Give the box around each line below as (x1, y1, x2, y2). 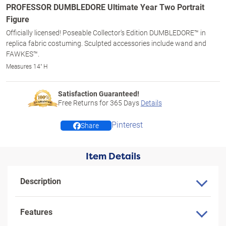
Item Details (85, 150, 141, 162)
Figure (6, 14, 29, 24)
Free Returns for (58, 98, 110, 107)
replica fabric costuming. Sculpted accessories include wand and (6, 38, 206, 48)
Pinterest (111, 119, 143, 130)
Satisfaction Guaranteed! (58, 89, 139, 98)
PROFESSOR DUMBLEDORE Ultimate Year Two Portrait (6, 2, 204, 12)
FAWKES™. (6, 49, 39, 59)
